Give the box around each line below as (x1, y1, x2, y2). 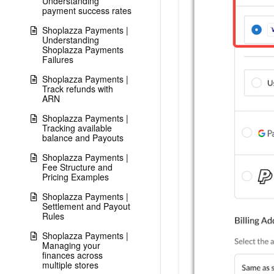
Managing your (42, 239, 100, 251)
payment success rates (42, 4, 131, 17)
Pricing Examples (42, 171, 109, 183)
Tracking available (42, 122, 112, 134)
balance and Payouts (42, 131, 124, 144)
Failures (42, 53, 73, 65)
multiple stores (42, 259, 98, 271)
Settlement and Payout (42, 200, 130, 212)
